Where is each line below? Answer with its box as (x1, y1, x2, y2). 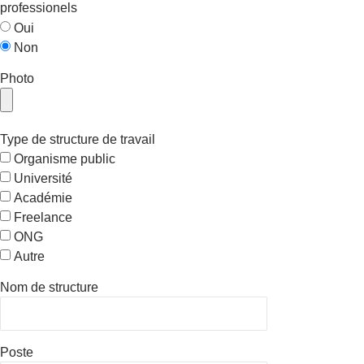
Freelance (14, 210, 72, 224)
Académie (14, 190, 72, 205)
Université (14, 171, 72, 185)
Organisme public (14, 151, 115, 166)
